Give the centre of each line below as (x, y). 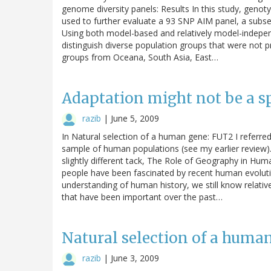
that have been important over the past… (142, 197)
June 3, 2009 (135, 258)
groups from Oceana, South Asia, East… (140, 57)
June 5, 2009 (135, 118)
